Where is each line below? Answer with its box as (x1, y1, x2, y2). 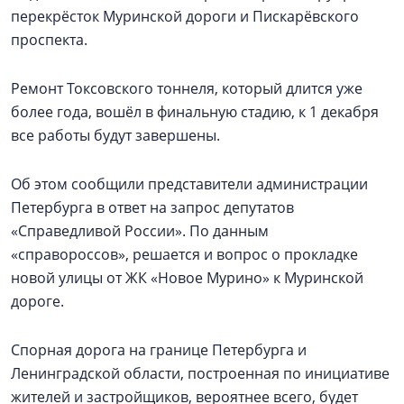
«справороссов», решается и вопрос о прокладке (11, 244, 358, 264)
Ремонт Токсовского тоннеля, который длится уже (11, 78, 363, 98)
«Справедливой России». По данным (11, 221, 269, 241)
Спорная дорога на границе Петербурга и (11, 340, 307, 360)
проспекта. (11, 30, 87, 50)
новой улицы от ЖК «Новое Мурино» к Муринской (11, 268, 363, 288)
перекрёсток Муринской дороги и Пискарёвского (11, 6, 359, 26)
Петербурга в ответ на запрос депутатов (11, 197, 294, 217)
